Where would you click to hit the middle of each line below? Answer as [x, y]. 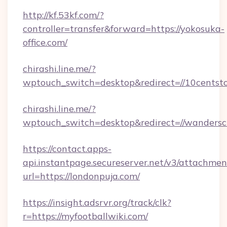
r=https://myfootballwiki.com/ [85, 216]
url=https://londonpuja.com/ [81, 176]
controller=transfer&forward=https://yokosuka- [124, 29]
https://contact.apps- [67, 149]
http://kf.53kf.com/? [63, 15]
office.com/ [45, 42]
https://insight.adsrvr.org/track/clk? [97, 202]
